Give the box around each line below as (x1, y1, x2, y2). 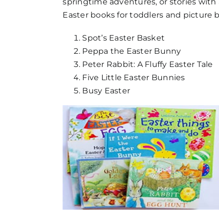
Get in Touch (12, 31, 63, 41)
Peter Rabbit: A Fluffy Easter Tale (82, 59, 213, 69)
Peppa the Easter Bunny (82, 46, 181, 56)
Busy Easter (82, 86, 130, 95)
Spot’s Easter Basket (82, 33, 165, 43)
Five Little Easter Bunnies (82, 72, 185, 82)
